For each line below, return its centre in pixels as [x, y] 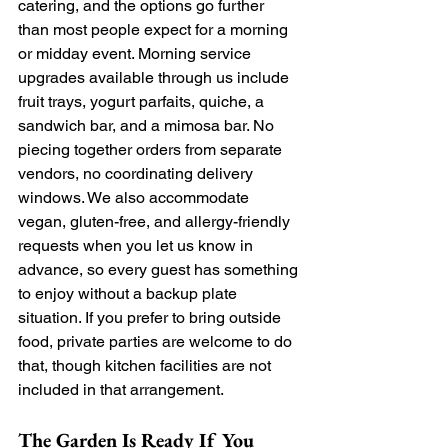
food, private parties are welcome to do [157, 341]
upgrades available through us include [155, 77]
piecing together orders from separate [152, 149]
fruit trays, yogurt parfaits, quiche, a [143, 101]
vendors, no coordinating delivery [137, 173]
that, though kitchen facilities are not [146, 365]
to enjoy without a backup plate [129, 293]
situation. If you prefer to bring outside [151, 317]
